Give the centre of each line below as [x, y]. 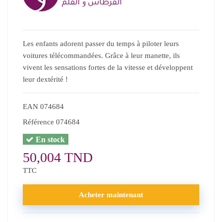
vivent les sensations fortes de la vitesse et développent [108, 67]
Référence [38, 122]
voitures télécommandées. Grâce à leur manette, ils [101, 55]
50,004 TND [58, 158]
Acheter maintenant [111, 194]
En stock [50, 139]
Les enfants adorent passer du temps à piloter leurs [101, 43]
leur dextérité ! [45, 79]
